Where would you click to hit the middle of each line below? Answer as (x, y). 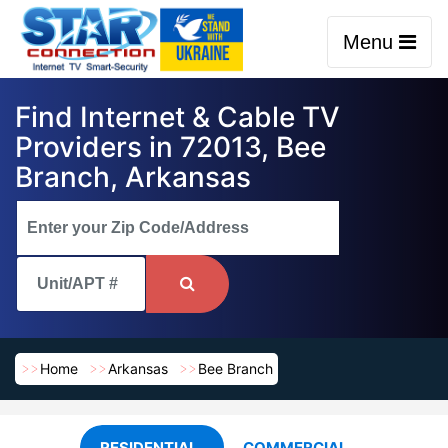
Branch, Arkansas (133, 177)
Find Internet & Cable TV (177, 117)
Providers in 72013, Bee (170, 147)
